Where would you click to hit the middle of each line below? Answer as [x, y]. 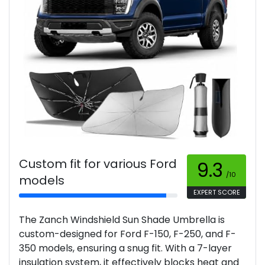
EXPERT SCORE [216, 193]
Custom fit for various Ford [98, 164]
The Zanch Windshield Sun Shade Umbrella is [122, 220]
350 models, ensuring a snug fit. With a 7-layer [125, 248]
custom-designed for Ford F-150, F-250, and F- [127, 234]
